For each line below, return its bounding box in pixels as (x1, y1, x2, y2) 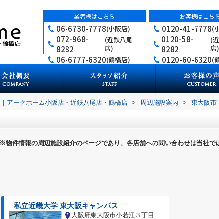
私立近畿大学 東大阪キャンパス (14, 202, 118, 210)
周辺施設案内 (140, 99, 178, 106)
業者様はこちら (74, 12, 115, 20)
